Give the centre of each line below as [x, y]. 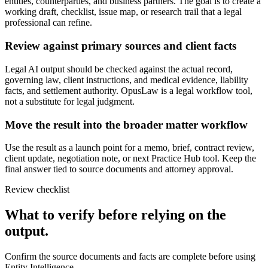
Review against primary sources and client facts [121, 46]
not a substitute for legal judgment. [70, 101]
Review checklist [37, 190]
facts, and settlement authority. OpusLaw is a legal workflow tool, [129, 90]
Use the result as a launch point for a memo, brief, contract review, [130, 148]
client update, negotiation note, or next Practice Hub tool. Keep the [130, 159]
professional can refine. [48, 23]
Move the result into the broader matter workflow [126, 124]
